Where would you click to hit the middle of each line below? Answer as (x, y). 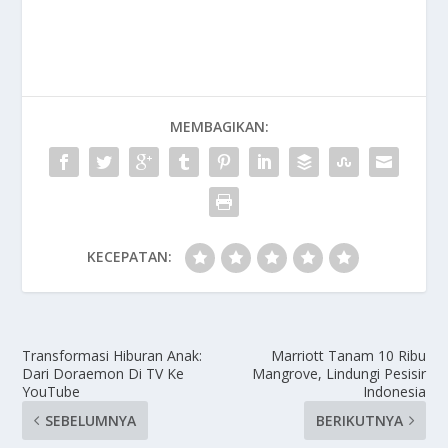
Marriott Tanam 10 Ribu (348, 356)
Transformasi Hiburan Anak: (112, 356)
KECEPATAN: (129, 257)
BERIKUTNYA (359, 421)
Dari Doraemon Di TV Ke (103, 374)
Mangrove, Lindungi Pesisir (338, 374)
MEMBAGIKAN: (219, 127)
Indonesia (394, 392)
